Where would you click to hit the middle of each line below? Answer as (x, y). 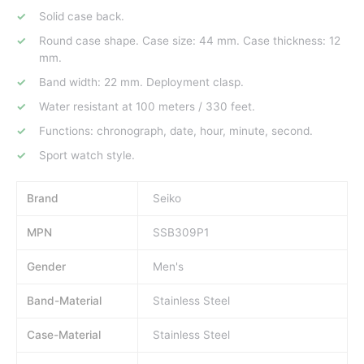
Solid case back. (82, 17)
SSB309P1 (181, 232)
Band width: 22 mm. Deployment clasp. (141, 82)
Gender (47, 266)
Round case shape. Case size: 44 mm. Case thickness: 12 (190, 41)
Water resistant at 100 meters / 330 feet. (147, 107)
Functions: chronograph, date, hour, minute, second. (176, 131)
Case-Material (64, 334)
